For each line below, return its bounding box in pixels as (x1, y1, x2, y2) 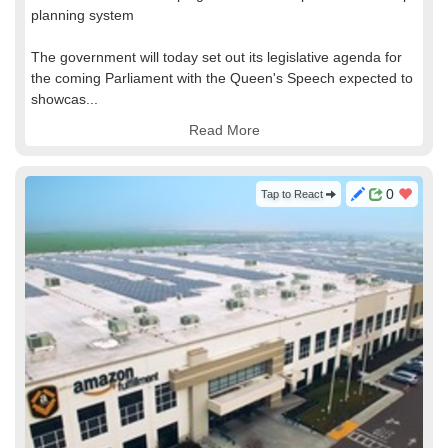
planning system (31, 7, 134, 23)
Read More (188, 122, 260, 138)
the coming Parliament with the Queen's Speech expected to (31, 70, 413, 86)
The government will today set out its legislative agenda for (31, 49, 402, 65)
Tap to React (261, 188, 326, 200)
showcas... (31, 91, 98, 107)
